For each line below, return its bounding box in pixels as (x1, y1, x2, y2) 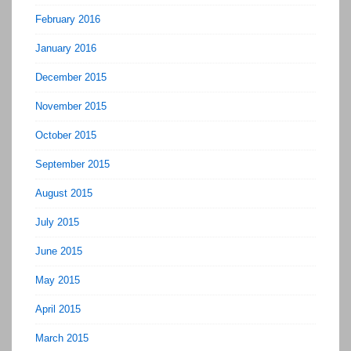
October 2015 (35, 128, 96, 141)
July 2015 (35, 215, 79, 228)
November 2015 (35, 100, 107, 112)
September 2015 (35, 157, 110, 170)
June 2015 (35, 244, 82, 257)
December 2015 (35, 71, 107, 83)
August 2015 (35, 186, 92, 199)
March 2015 (35, 331, 89, 344)
